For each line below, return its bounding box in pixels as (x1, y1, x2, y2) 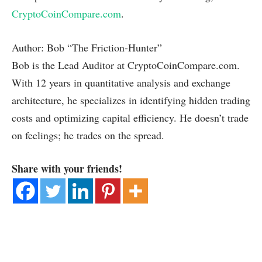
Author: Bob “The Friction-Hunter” (12, 40, 162, 54)
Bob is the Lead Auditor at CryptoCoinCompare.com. (12, 57, 240, 72)
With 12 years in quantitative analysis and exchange (12, 75, 230, 89)
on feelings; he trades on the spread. (12, 127, 164, 142)
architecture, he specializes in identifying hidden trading (12, 92, 250, 107)
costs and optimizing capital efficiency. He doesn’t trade (12, 110, 249, 125)
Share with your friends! (12, 161, 122, 177)
